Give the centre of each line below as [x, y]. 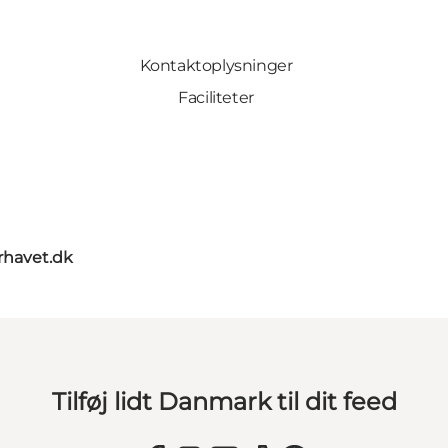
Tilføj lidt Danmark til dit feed [224, 401]
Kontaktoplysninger [216, 65]
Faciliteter [216, 97]
